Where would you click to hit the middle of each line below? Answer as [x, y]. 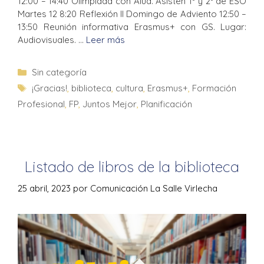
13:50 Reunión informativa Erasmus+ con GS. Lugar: [132, 27]
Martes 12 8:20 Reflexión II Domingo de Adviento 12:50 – [132, 14]
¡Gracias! [49, 88]
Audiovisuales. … [52, 40]
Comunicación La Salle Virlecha [154, 188]
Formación [214, 88]
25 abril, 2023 [44, 188]
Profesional [41, 104]
